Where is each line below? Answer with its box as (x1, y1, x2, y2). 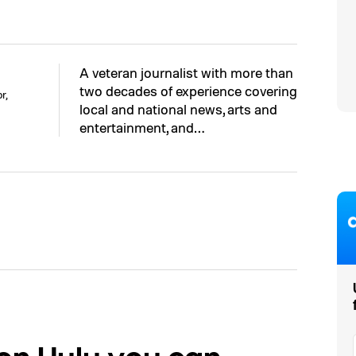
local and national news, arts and (79, 100, 277, 118)
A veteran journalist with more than (79, 64, 293, 81)
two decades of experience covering (79, 82, 297, 99)
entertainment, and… (79, 118, 204, 136)
